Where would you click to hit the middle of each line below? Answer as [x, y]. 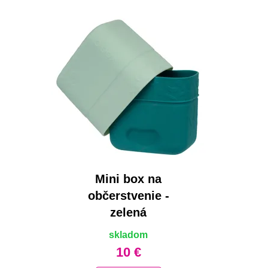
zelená [129, 213]
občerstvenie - [128, 196]
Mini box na [129, 179]
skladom [129, 235]
